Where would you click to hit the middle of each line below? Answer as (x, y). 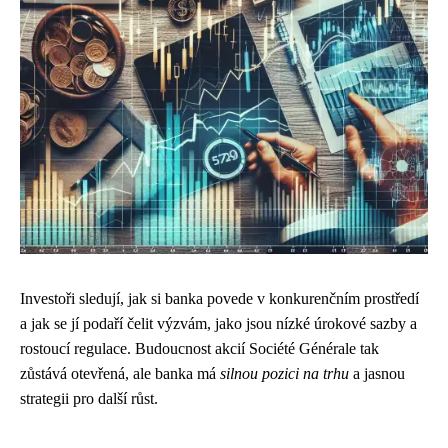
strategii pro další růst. (89, 398)
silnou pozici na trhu (284, 373)
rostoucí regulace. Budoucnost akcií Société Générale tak (199, 348)
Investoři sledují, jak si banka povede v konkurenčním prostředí (219, 298)
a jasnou (377, 373)
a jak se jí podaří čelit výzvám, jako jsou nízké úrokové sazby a (218, 323)
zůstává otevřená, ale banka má (120, 373)
